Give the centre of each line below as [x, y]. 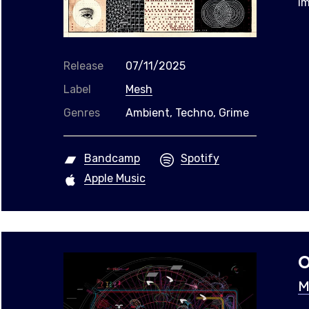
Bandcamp [112, 158]
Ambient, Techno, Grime [187, 112]
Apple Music [115, 178]
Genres [82, 112]
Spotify [200, 158]
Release [83, 66]
